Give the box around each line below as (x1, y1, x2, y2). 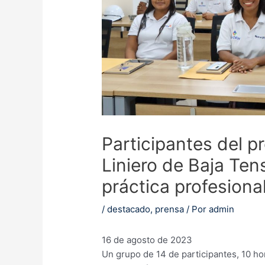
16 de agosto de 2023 (102, 234, 193, 245)
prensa (155, 203, 185, 215)
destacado (107, 203, 151, 215)
